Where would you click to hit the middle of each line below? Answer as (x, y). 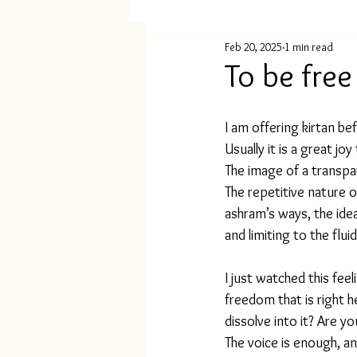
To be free (288, 75)
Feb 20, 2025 (253, 47)
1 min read (309, 47)
